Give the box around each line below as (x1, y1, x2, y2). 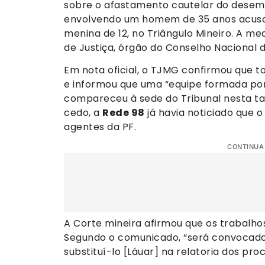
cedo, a (64, 105, 102, 119)
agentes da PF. (64, 119, 136, 134)
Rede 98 (102, 105, 145, 119)
